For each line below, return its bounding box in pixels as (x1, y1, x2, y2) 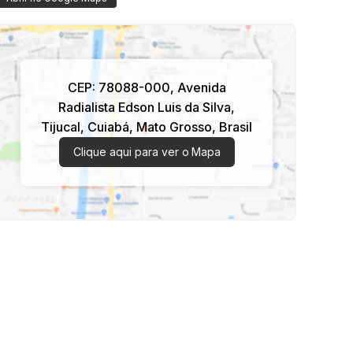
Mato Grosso (136, 118, 212, 135)
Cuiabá (87, 118, 129, 135)
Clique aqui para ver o (72, 144, 189, 158)
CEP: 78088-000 (67, 79, 170, 95)
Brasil (219, 118, 252, 135)
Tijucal (41, 118, 80, 135)
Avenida (176, 79, 226, 95)
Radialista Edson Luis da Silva (58, 98, 231, 115)
